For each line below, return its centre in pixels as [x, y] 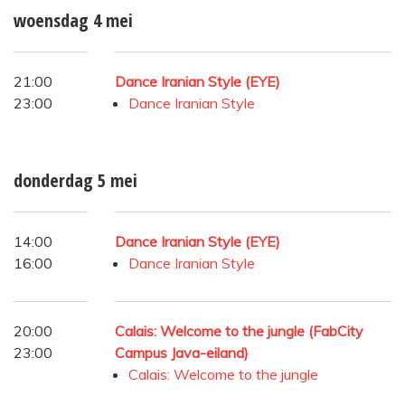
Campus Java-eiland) [182, 352]
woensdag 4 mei [73, 20]
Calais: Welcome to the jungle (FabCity [239, 330]
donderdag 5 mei [75, 180]
